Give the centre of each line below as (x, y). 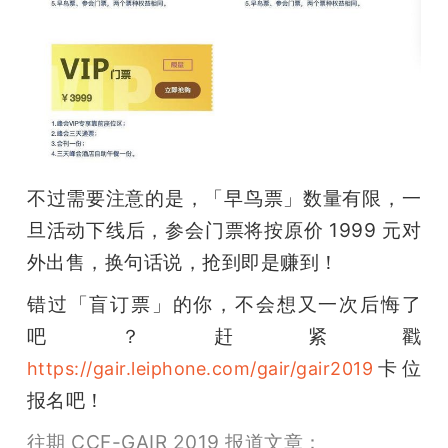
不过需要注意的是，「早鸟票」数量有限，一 (224, 197)
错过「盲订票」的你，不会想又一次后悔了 (224, 303)
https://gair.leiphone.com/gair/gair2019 (200, 368)
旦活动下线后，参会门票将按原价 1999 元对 (224, 229)
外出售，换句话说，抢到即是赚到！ (182, 261)
